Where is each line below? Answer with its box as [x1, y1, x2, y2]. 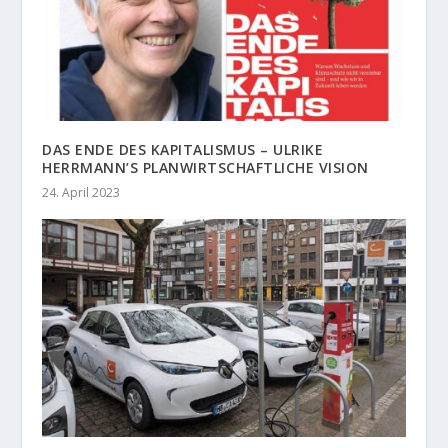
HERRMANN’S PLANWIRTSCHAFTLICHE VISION [42, 158, 369, 178]
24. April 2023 [42, 184, 121, 202]
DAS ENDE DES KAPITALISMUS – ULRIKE [42, 140, 324, 160]
